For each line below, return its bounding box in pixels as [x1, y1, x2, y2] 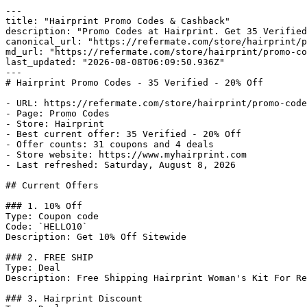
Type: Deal [5, 262, 60, 273]
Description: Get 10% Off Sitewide [5, 232, 186, 242]
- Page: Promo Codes [5, 108, 110, 119]
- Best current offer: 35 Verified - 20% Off [5, 129, 241, 139]
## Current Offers [5, 180, 99, 191]
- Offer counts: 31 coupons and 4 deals [5, 139, 214, 149]
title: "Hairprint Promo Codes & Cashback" [5, 16, 230, 26]
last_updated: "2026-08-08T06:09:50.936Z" [5, 57, 225, 67]
